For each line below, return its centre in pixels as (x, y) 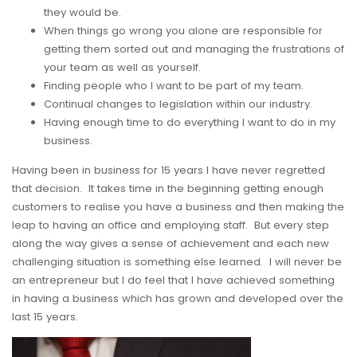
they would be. (82, 12)
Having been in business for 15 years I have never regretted (169, 170)
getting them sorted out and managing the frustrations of (194, 49)
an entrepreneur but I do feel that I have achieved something (173, 280)
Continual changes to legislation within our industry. (178, 104)
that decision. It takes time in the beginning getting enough (169, 188)
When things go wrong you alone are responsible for (183, 30)
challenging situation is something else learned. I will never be (177, 261)
